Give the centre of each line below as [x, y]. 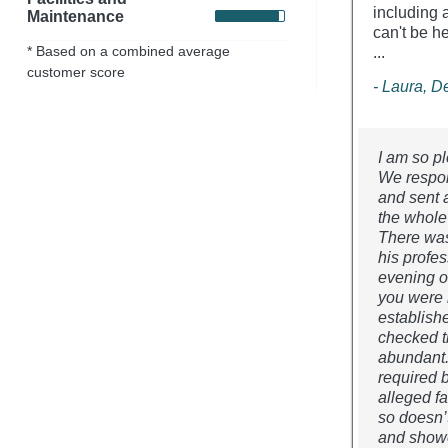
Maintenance [75, 16]
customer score [75, 71]
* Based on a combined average [128, 50]
